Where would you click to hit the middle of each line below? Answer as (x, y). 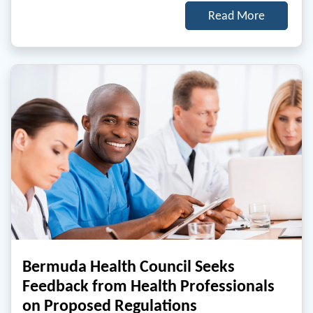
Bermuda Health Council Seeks (129, 266)
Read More (236, 16)
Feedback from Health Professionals (148, 286)
